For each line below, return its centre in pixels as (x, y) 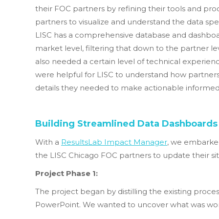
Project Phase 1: (66, 173)
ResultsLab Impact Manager (114, 142)
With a (48, 142)
